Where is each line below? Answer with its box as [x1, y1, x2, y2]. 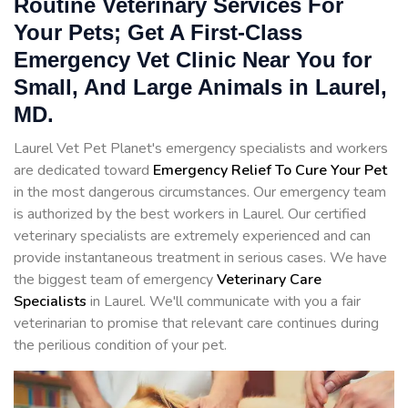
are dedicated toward [14, 160, 153, 180]
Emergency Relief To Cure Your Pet [153, 160, 387, 180]
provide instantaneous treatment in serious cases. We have [14, 248, 387, 268]
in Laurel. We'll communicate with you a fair [87, 291, 361, 311]
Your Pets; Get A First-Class [14, 20, 302, 45]
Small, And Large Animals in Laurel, [14, 75, 387, 99]
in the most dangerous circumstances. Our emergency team [14, 182, 386, 202]
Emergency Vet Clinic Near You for [14, 47, 372, 72]
